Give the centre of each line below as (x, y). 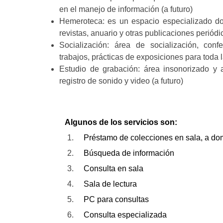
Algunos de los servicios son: (121, 122)
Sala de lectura (110, 184)
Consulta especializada (125, 215)
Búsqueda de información (129, 153)
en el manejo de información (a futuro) (126, 9)
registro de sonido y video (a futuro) (121, 81)
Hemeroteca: (82, 21)
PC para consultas (116, 199)
